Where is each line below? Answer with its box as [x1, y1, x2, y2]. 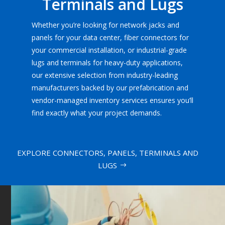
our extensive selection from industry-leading [31, 70, 178, 80]
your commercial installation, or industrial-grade [31, 45, 187, 55]
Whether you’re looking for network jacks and [31, 20, 179, 30]
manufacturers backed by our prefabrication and [31, 83, 188, 93]
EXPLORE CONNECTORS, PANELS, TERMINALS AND [17, 147, 198, 158]
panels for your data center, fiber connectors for [31, 33, 189, 43]
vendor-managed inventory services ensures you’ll [31, 95, 193, 105]
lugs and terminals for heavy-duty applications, [31, 58, 183, 68]
